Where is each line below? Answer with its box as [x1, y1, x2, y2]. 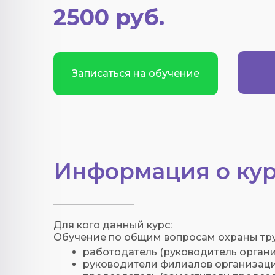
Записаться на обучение [72, 68, 199, 79]
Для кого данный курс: [53, 219, 172, 231]
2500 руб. [53, 4, 165, 31]
